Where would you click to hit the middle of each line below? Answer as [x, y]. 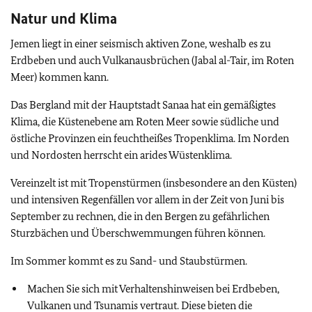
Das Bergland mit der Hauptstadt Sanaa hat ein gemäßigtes [143, 105]
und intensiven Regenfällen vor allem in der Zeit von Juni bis [147, 200]
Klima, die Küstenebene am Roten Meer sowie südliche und [145, 122]
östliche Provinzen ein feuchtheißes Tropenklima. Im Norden [150, 138]
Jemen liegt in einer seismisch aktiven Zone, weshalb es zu [141, 44]
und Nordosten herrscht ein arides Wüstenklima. [121, 155]
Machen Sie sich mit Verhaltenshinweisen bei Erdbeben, [153, 289]
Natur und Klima [64, 18]
